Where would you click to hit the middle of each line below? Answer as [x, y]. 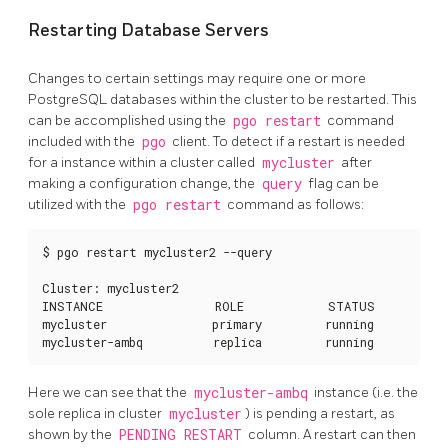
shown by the [71, 434]
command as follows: [294, 204]
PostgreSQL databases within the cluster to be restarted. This [222, 99]
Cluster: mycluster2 [110, 287]
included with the [83, 141]
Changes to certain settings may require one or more [197, 78]
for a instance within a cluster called [143, 162]
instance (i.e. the [364, 392]
